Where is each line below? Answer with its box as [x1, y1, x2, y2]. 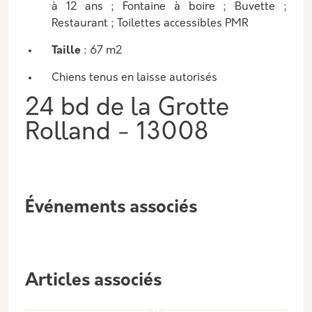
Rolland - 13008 [25, 121, 208, 146]
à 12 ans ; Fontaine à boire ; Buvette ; [52, 1, 287, 13]
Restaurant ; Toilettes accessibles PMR [52, 18, 248, 29]
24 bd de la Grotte [25, 97, 229, 121]
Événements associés [25, 199, 197, 217]
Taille [52, 45, 84, 56]
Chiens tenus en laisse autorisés [52, 72, 217, 84]
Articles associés [25, 272, 162, 290]
